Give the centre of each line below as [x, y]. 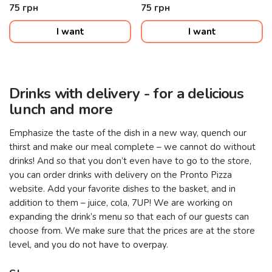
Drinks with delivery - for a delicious [127, 93]
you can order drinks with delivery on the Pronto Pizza [121, 175]
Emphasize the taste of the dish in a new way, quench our [128, 133]
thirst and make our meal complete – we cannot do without [132, 147]
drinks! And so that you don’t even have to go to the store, [130, 161]
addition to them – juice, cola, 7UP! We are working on [121, 203]
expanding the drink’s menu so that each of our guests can [129, 217]
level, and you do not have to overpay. [89, 245]
